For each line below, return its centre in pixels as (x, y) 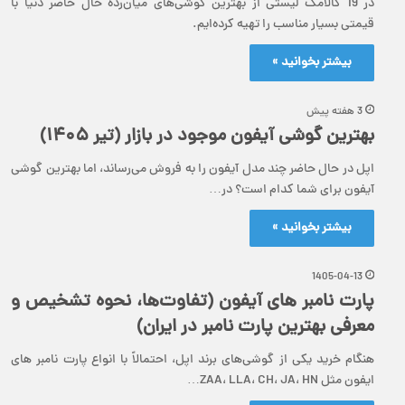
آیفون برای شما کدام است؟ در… (292, 191)
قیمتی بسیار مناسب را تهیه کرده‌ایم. (283, 25)
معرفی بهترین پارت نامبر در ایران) (255, 328)
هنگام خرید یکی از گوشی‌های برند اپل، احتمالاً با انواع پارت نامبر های (193, 361)
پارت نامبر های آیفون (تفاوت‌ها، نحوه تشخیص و (193, 303)
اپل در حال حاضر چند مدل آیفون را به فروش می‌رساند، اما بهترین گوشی (193, 170)
